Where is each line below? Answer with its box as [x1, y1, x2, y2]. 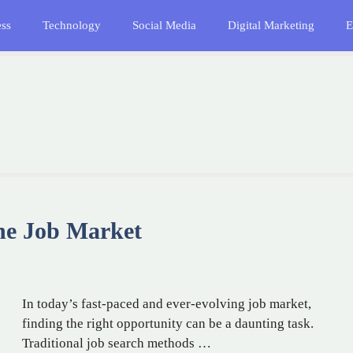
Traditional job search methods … [22, 336, 211, 351]
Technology [43, 19, 101, 32]
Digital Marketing [228, 19, 314, 32]
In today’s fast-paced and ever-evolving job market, [22, 296, 311, 312]
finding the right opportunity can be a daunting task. [22, 316, 314, 332]
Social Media [132, 19, 196, 32]
